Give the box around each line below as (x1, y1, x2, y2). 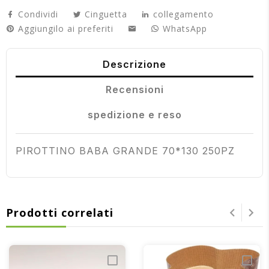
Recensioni (105, 83, 164, 95)
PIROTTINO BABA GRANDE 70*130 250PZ (16, 145, 235, 157)
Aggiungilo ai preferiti (18, 22, 113, 34)
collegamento (153, 8, 214, 20)
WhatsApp (163, 22, 207, 34)
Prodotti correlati (6, 205, 113, 220)
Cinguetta (84, 8, 127, 20)
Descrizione (103, 58, 166, 70)
